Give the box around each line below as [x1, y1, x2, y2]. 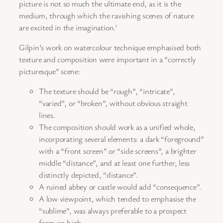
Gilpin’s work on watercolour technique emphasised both [19, 41, 202, 53]
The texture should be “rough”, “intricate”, [39, 86, 175, 97]
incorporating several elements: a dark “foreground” [39, 133, 204, 145]
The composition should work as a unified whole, [39, 121, 196, 133]
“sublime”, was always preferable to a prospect [39, 205, 187, 217]
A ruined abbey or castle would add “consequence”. [39, 181, 202, 193]
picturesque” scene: [19, 65, 80, 77]
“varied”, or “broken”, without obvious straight [39, 98, 188, 109]
